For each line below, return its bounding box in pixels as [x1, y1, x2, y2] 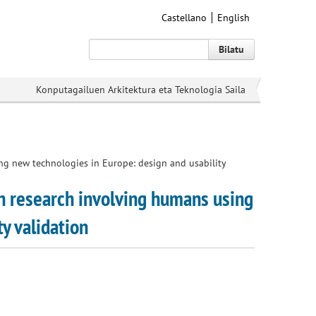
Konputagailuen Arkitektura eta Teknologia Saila [36, 83, 245, 96]
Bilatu [219, 43, 244, 56]
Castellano [162, 11, 207, 24]
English [217, 11, 250, 24]
